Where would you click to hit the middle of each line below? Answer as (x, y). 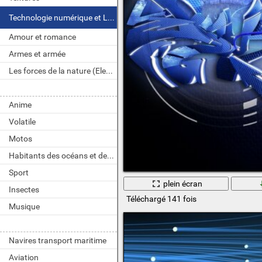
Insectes (24, 189)
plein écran (183, 183)
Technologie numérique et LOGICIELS (111, 18)
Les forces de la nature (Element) (109, 71)
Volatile (22, 122)
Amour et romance (42, 37)
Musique (24, 206)
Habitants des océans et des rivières (111, 156)
